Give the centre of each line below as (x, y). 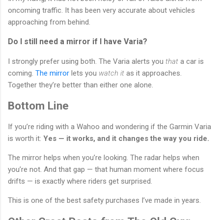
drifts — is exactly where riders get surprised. (80, 181)
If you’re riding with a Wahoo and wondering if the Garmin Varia (110, 127)
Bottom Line (38, 106)
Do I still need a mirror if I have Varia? (78, 41)
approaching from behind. (49, 22)
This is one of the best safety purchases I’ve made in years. (104, 201)
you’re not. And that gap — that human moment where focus (106, 170)
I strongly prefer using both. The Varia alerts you (87, 61)
